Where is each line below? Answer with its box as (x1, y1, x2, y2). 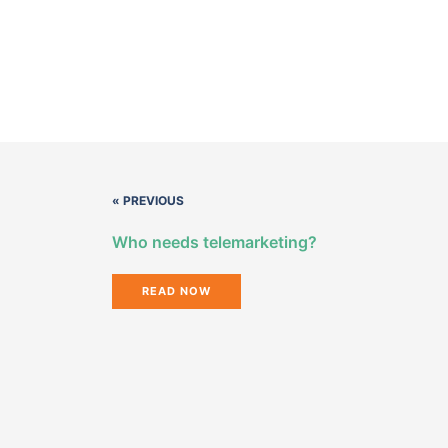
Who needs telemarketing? (112, 232, 317, 253)
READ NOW (142, 284, 211, 299)
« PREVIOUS (112, 193, 184, 209)
